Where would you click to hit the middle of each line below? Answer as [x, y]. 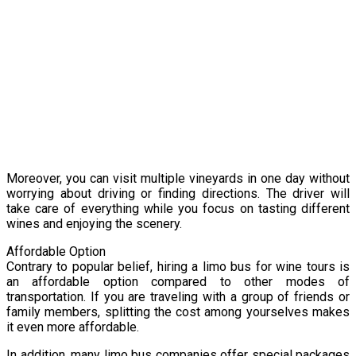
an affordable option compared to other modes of [178, 281]
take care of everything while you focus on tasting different [178, 208]
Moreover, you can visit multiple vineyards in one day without [178, 178]
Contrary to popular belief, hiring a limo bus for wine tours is [178, 266]
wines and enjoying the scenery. [94, 223]
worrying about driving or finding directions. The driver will [178, 193]
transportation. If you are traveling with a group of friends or [178, 296]
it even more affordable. [73, 327]
